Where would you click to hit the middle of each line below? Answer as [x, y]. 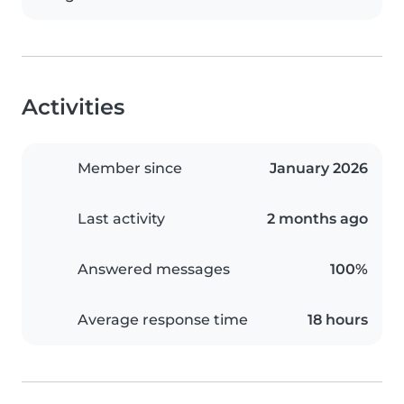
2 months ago [317, 219]
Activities [73, 107]
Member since [130, 169]
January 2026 [319, 169]
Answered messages [154, 270]
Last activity [121, 219]
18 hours [338, 320]
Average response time [163, 320]
